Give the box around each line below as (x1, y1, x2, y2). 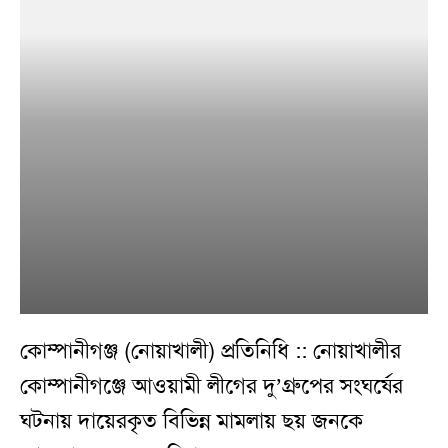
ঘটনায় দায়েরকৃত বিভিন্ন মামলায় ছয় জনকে (20, 407, 363, 436)
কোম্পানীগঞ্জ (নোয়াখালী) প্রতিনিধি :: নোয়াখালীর (20, 337, 401, 366)
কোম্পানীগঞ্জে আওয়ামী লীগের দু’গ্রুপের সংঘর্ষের (20, 372, 403, 401)
